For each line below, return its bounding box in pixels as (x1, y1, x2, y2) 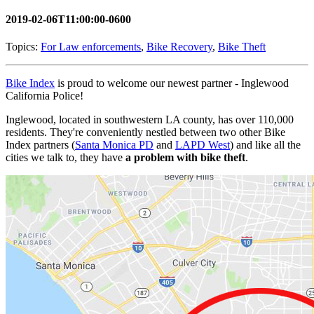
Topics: (6, 40, 41, 53)
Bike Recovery (146, 40, 212, 53)
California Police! (6, 89, 83, 102)
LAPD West (175, 138, 230, 151)
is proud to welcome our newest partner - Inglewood (55, 76, 289, 89)
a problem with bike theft (125, 151, 245, 163)
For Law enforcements (41, 40, 141, 53)
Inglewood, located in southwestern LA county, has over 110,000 (6, 113, 294, 125)
